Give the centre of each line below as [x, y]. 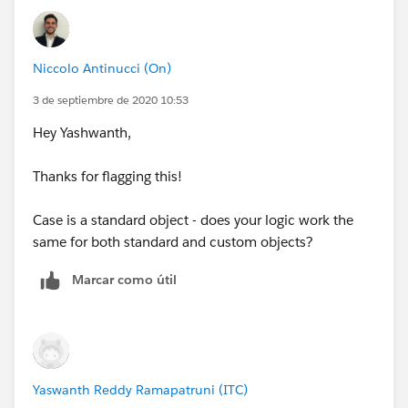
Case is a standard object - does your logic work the [193, 219]
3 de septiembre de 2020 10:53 [111, 99]
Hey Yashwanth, [84, 132]
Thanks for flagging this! [107, 176]
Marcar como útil [124, 279]
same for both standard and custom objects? [175, 241]
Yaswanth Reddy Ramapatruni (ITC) [140, 389]
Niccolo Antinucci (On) [102, 68]
